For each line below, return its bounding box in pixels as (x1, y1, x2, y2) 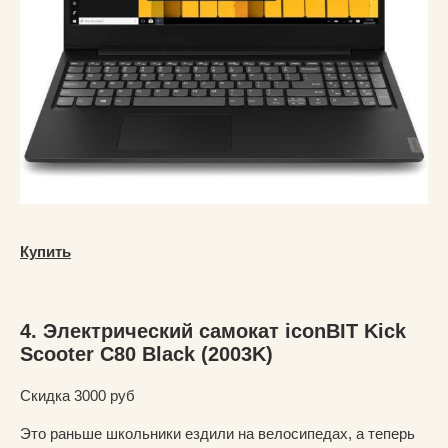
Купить (20, 242, 71, 260)
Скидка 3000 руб (20, 386, 135, 404)
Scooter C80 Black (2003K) (20, 342, 273, 365)
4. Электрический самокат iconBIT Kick (20, 319, 406, 342)
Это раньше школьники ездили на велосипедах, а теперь (20, 424, 415, 442)
